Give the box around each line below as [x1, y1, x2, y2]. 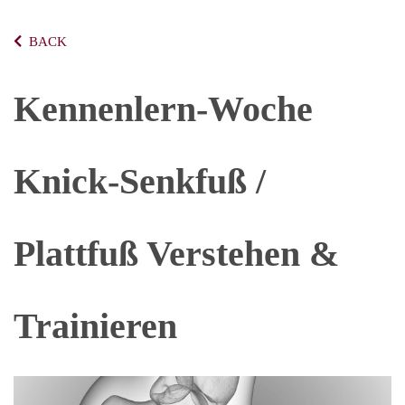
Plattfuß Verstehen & [14, 233, 339, 274]
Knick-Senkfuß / [14, 161, 266, 202]
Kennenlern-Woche [14, 89, 313, 129]
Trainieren [14, 306, 177, 346]
